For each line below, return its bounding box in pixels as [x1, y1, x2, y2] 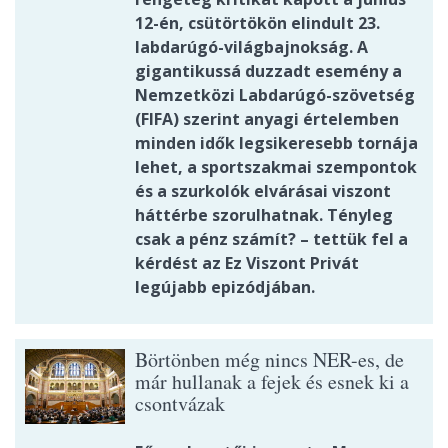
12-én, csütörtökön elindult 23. [135, 12, 380, 35]
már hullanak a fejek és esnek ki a [135, 368, 409, 396]
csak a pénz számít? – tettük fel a [135, 228, 408, 251]
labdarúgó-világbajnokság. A [135, 36, 368, 59]
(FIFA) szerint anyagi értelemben [135, 108, 399, 131]
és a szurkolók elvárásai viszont [135, 180, 391, 203]
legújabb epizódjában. [135, 276, 315, 299]
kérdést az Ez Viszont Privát [135, 252, 359, 275]
